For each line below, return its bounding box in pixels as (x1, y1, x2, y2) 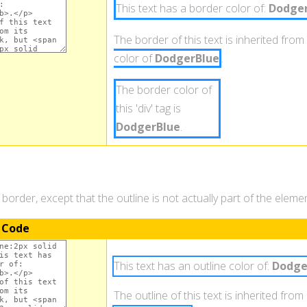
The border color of (115, 82, 212, 97)
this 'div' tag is (115, 100, 181, 116)
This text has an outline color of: (113, 258, 272, 273)
